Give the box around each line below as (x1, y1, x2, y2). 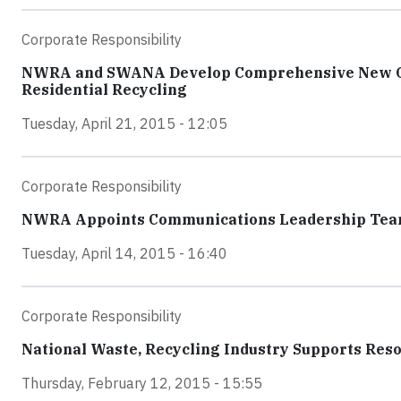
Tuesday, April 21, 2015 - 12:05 (21, 115, 227, 133)
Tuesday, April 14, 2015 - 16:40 (21, 244, 227, 263)
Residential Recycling (21, 81, 187, 99)
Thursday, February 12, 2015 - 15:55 (21, 374, 262, 393)
